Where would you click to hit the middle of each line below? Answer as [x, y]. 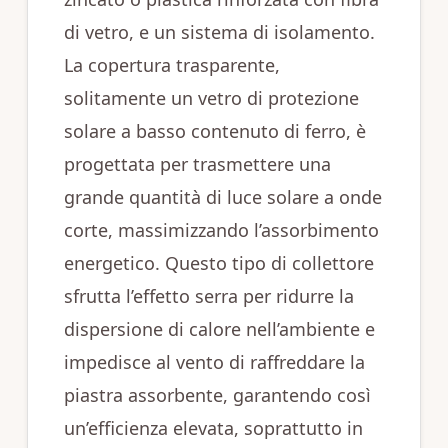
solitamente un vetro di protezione [211, 98]
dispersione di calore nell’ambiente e [219, 329]
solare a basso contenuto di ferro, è [214, 131]
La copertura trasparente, [171, 65]
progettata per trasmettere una [197, 164]
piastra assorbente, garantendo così [217, 395]
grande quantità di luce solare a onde [222, 197]
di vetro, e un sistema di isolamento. [219, 32]
